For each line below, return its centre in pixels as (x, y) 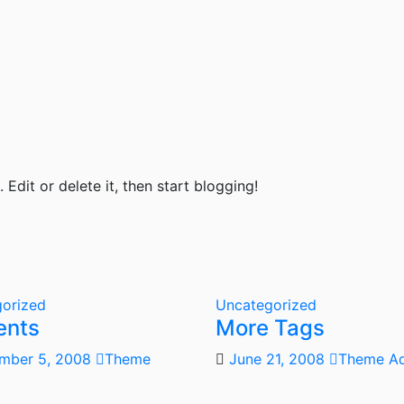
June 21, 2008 (279, 359)
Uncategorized (266, 305)
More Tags (270, 328)
